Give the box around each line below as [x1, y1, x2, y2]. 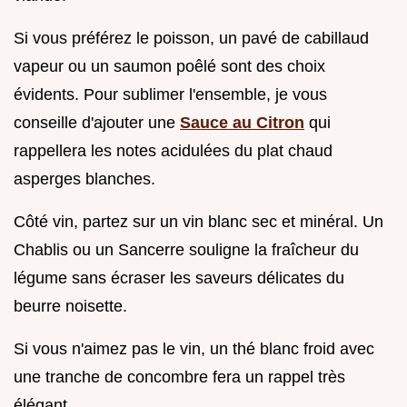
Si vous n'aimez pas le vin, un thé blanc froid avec [14, 340, 374, 359]
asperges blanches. [14, 170, 155, 189]
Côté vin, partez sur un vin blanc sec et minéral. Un [14, 213, 383, 232]
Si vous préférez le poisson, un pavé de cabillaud [14, 29, 369, 48]
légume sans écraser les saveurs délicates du [14, 269, 344, 288]
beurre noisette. [14, 297, 127, 316]
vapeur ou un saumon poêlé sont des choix [14, 57, 325, 76]
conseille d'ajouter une [14, 114, 180, 133]
